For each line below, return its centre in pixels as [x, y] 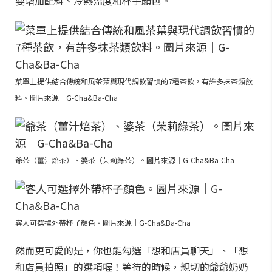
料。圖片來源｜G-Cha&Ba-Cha [66, 97]
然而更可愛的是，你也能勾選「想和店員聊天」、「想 [132, 250]
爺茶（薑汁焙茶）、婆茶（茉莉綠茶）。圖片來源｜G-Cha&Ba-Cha [125, 160]
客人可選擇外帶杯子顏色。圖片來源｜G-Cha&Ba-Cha [103, 223]
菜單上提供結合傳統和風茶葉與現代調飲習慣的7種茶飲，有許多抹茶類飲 [134, 81]
